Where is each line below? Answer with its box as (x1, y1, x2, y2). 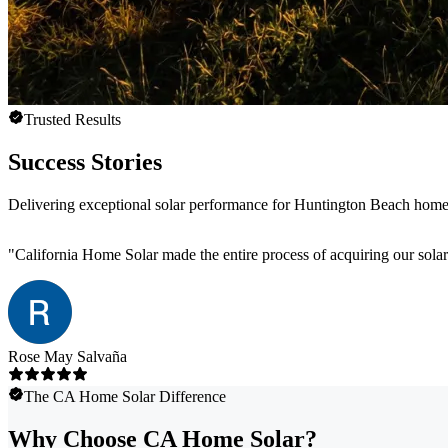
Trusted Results (24, 111, 121, 129)
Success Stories (8, 149, 162, 176)
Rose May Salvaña (8, 348, 127, 366)
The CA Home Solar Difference (24, 388, 226, 406)
